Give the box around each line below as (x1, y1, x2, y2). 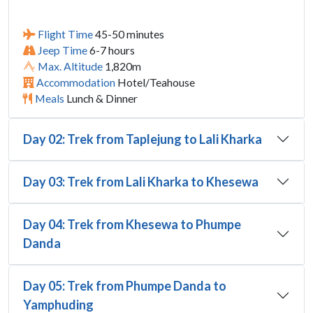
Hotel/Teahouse (115, 75, 195, 89)
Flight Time (38, 27, 93, 41)
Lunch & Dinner (64, 91, 138, 105)
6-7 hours (87, 43, 135, 57)
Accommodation (36, 75, 115, 89)
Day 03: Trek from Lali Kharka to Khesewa (23, 173, 259, 189)
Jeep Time (38, 43, 87, 57)
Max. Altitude (38, 59, 103, 73)
